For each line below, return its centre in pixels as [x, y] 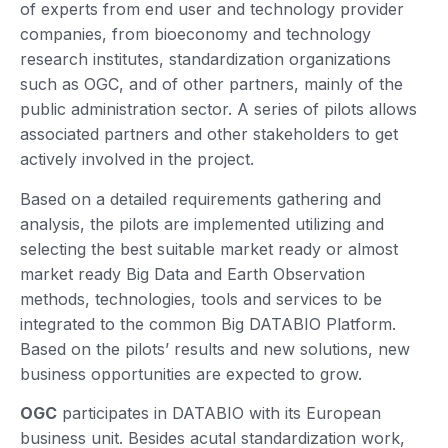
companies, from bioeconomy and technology [195, 34]
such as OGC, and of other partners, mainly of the [211, 84]
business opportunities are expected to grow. [193, 373]
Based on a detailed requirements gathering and [200, 198]
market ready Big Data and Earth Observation [192, 273]
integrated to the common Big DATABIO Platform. [208, 323]
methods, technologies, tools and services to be [201, 298]
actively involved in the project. [137, 159]
